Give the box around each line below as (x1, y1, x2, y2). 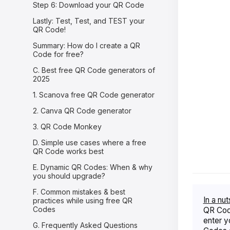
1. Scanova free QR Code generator (33, 90, 155, 99)
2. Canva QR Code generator (33, 106, 132, 115)
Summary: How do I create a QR (33, 41, 141, 50)
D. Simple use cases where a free (33, 138, 147, 147)
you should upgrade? (33, 171, 106, 180)
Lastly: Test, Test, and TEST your (33, 16, 145, 25)
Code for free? (33, 49, 84, 59)
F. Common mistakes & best (33, 187, 126, 196)
